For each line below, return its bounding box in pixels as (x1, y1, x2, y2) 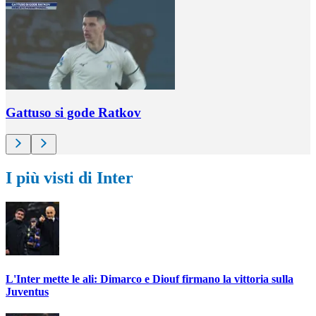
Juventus (6, 286, 49, 298)
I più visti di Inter (6, 169, 133, 188)
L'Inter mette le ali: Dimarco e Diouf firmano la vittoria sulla (6, 273, 293, 286)
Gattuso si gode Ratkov (6, 105, 141, 121)
